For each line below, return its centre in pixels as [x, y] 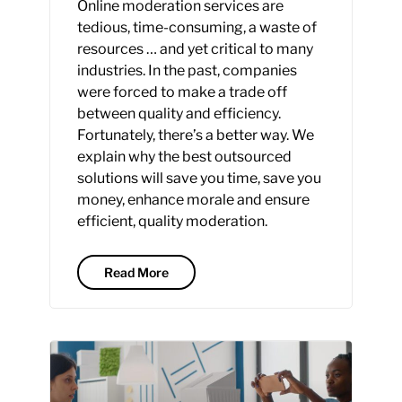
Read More [136, 273]
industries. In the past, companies [187, 71]
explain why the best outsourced [184, 157]
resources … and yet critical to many [195, 49]
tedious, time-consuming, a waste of [197, 28]
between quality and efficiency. [179, 114]
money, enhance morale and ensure [193, 200]
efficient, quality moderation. [172, 222]
